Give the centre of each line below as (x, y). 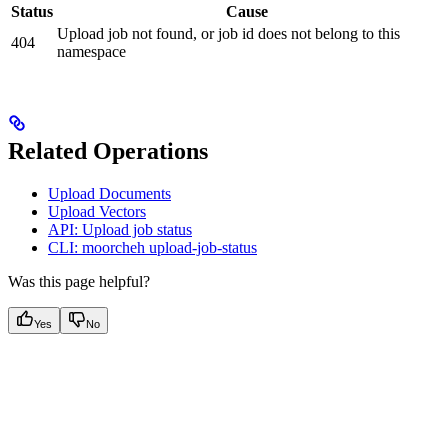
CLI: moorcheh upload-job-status (152, 247)
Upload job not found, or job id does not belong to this (228, 33)
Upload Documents (109, 193)
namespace (91, 51)
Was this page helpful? (79, 281)
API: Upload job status (120, 229)
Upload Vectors (97, 211)
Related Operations (108, 150)
